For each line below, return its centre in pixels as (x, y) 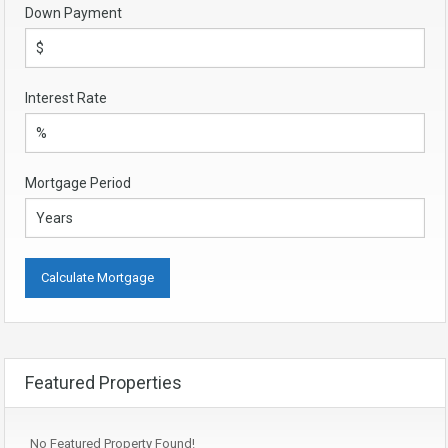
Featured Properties (103, 382)
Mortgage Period (78, 182)
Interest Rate (66, 97)
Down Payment (73, 12)
